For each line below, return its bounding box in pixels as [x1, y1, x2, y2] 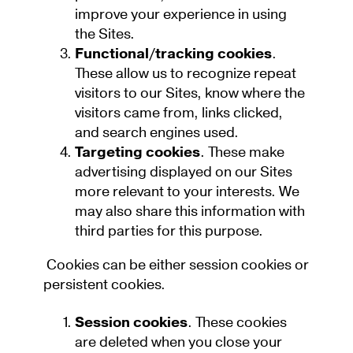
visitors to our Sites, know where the [75, 83, 305, 103]
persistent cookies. [43, 274, 172, 295]
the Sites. [75, 24, 138, 44]
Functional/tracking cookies [75, 43, 272, 64]
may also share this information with [75, 201, 305, 221]
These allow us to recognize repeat [75, 63, 296, 84]
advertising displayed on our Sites [75, 162, 292, 182]
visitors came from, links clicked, [75, 102, 283, 123]
